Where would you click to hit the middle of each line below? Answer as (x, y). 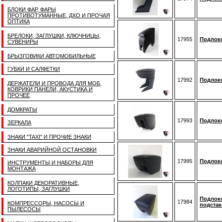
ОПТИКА (19, 21)
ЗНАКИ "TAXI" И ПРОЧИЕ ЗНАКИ (49, 137)
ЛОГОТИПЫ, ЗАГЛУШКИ (39, 189)
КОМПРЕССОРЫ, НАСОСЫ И (46, 203)
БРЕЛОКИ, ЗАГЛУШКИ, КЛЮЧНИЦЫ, (54, 36)
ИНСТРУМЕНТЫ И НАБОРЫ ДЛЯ (50, 163)
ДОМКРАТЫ (22, 110)
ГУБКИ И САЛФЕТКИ (34, 69)
